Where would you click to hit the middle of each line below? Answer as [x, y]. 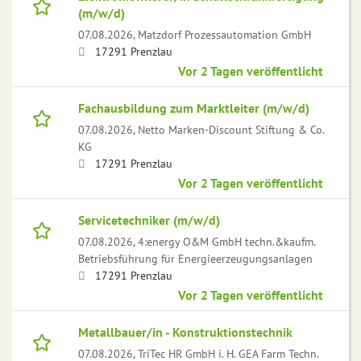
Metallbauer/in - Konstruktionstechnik [185, 332]
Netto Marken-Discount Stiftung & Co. [231, 130]
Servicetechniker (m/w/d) [149, 220]
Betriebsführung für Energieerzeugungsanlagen [195, 259]
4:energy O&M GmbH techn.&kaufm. [226, 242]
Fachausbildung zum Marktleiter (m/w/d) [194, 108]
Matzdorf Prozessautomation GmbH [224, 35]
